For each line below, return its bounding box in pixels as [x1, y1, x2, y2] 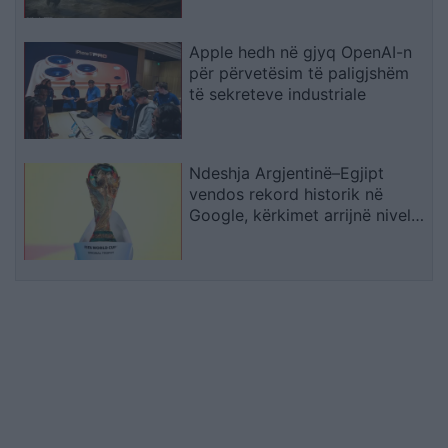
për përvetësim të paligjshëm [189, 63, 410, 84]
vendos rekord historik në [189, 184, 384, 205]
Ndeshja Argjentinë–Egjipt [189, 163, 385, 184]
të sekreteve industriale [189, 84, 367, 105]
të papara [189, 226, 263, 247]
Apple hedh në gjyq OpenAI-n [189, 42, 413, 63]
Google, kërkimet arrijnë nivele [189, 205, 421, 226]
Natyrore [189, 5, 257, 26]
